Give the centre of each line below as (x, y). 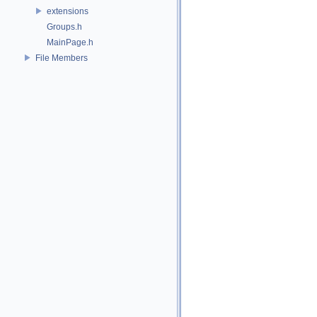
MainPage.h (70, 42)
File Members (62, 58)
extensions (68, 11)
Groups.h (64, 27)
